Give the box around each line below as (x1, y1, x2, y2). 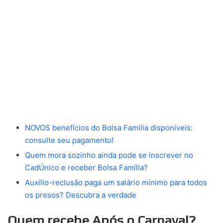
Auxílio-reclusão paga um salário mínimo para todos (25, 177, 207, 187)
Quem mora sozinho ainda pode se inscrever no (25, 150, 193, 160)
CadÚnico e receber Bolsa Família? (25, 162, 148, 172)
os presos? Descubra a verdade (25, 190, 136, 200)
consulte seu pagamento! (25, 135, 113, 145)
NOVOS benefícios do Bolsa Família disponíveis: (25, 122, 193, 132)
